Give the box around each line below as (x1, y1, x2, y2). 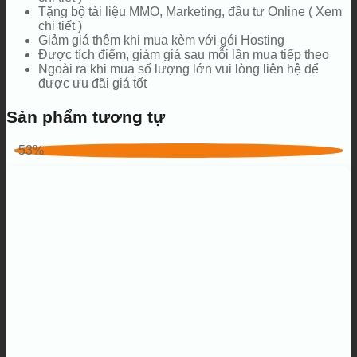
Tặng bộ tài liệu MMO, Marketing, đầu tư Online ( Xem (38, 4, 342, 18)
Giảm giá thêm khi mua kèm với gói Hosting (38, 33, 284, 47)
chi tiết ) (38, 18, 82, 33)
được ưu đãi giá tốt (38, 76, 147, 90)
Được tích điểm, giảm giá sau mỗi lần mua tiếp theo (38, 47, 329, 61)
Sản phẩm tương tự (6, 107, 165, 126)
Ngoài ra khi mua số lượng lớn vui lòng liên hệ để (38, 61, 319, 76)
